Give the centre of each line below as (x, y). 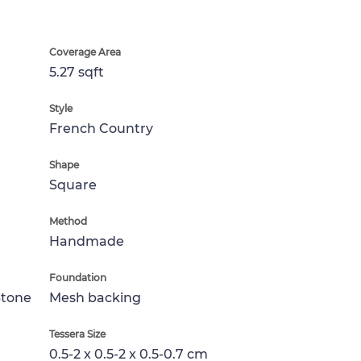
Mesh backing (95, 298)
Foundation (78, 278)
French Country (101, 129)
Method (68, 221)
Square (73, 185)
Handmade (87, 241)
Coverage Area (85, 52)
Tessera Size (77, 334)
